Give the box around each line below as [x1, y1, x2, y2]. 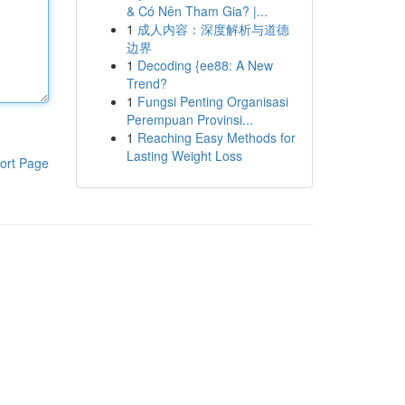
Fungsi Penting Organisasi [137, 92, 288, 110]
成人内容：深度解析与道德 [137, 20, 289, 38]
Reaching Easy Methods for [137, 128, 296, 146]
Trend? [126, 74, 167, 92]
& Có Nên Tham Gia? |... [126, 2, 268, 20]
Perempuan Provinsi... [126, 110, 253, 128]
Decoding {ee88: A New [137, 56, 273, 74]
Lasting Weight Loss [126, 146, 242, 165]
